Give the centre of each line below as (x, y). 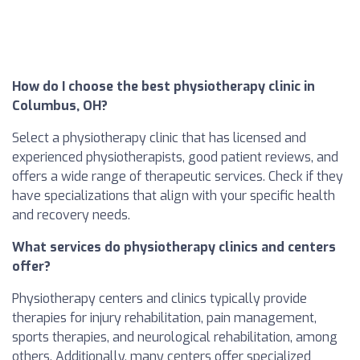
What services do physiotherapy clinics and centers (174, 247)
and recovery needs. (71, 215)
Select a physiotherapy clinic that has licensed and (159, 138)
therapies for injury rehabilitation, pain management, (164, 318)
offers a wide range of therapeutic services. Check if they (178, 177)
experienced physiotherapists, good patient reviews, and (175, 157)
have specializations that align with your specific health (174, 196)
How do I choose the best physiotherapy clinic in (164, 87)
